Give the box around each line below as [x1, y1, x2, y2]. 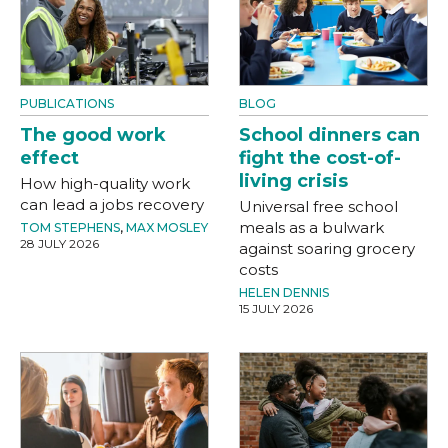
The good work [20, 123, 166, 146]
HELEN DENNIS [239, 284, 329, 300]
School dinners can [239, 123, 420, 146]
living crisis [239, 169, 348, 192]
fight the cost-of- [239, 146, 401, 169]
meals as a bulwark [239, 217, 384, 237]
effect [20, 146, 79, 169]
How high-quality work [20, 173, 190, 193]
